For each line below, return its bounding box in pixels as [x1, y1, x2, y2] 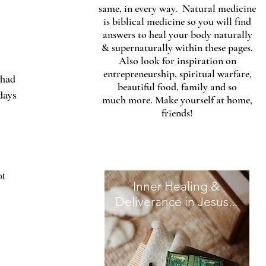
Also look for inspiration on [118, 54, 236, 67]
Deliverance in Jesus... [115, 194, 237, 209]
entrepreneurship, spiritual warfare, [103, 67, 252, 80]
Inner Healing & [133, 179, 220, 194]
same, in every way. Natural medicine [99, 2, 256, 15]
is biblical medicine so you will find [103, 15, 251, 28]
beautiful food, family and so [118, 80, 237, 93]
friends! [161, 106, 193, 119]
